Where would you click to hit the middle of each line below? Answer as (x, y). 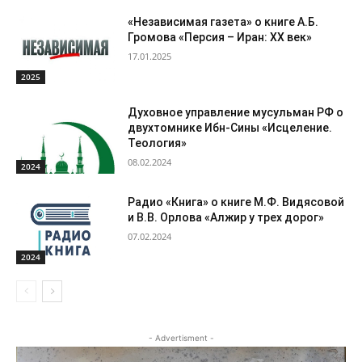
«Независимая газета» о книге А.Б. (223, 22)
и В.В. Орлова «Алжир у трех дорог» (226, 218)
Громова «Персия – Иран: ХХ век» (220, 38)
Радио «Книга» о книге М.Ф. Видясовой (236, 202)
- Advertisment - (181, 338)
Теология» (158, 143)
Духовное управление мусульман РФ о (236, 112)
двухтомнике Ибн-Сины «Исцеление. (230, 127)
